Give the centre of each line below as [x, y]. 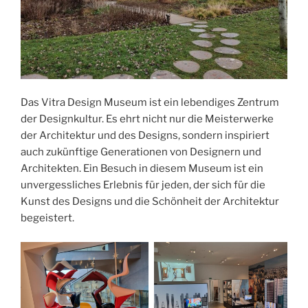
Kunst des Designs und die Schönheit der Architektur [150, 202]
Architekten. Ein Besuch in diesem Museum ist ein [142, 169]
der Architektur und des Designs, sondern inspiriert [145, 136]
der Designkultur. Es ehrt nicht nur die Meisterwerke [147, 119]
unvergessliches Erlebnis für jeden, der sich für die [143, 185]
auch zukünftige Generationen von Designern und [141, 152]
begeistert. [47, 218]
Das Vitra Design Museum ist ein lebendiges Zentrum [150, 103]
